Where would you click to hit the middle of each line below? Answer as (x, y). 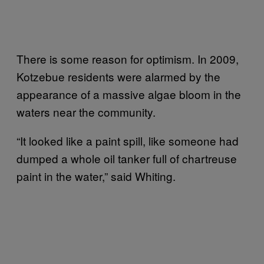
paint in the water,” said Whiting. (96, 176)
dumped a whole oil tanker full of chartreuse (127, 159)
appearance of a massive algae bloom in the (129, 94)
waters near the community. (86, 112)
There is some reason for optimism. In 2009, (128, 59)
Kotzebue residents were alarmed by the (118, 77)
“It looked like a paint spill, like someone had (128, 141)
